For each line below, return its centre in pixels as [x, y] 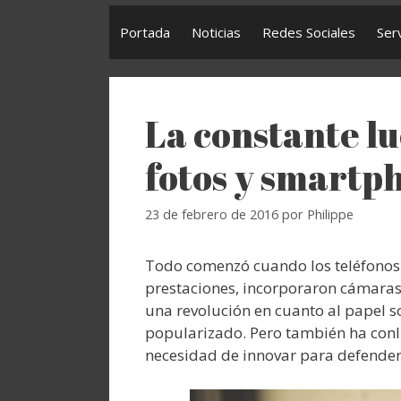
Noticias [216, 32]
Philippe [330, 215]
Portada [145, 32]
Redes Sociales [309, 32]
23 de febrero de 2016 [212, 215]
